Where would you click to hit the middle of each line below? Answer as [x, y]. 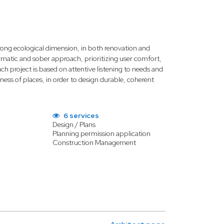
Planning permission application [101, 133]
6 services [80, 115]
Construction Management [94, 142]
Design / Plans [74, 124]
